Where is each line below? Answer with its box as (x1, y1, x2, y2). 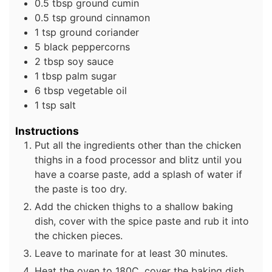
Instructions (15, 124, 79, 138)
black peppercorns (44, 40, 130, 53)
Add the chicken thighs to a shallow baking (35, 200, 233, 213)
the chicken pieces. (35, 229, 123, 242)
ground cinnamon (70, 11, 150, 24)
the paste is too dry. (35, 183, 127, 195)
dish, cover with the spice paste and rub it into (35, 215, 249, 228)
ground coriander (59, 25, 139, 38)
